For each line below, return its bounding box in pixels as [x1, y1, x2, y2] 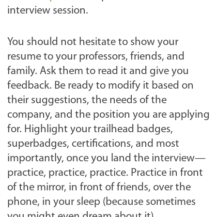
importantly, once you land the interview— [7, 153, 206, 164]
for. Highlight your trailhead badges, [7, 124, 173, 135]
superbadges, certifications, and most [7, 138, 179, 150]
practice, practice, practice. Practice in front [7, 167, 203, 179]
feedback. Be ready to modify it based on [7, 80, 194, 92]
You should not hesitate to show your [7, 36, 178, 48]
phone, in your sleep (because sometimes [7, 196, 196, 208]
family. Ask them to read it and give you [7, 65, 189, 77]
